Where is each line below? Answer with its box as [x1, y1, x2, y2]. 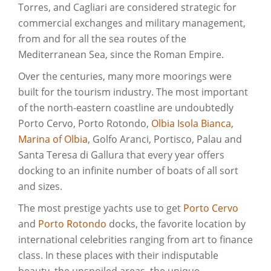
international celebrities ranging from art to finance [18, 232, 253, 246]
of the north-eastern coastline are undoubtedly [18, 100, 233, 114]
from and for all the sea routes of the [18, 31, 186, 45]
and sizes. [18, 179, 62, 193]
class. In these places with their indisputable [18, 248, 218, 262]
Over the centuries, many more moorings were [18, 69, 232, 83]
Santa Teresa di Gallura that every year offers [18, 148, 224, 162]
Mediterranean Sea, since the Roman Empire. [18, 47, 224, 61]
